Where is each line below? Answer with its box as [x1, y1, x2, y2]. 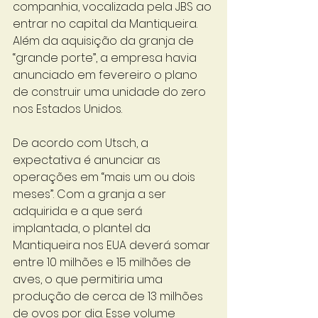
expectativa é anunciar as [13, 152, 163, 168]
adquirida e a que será [13, 203, 146, 219]
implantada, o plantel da [13, 220, 153, 236]
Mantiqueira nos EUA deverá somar [13, 237, 213, 253]
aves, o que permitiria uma [13, 271, 165, 287]
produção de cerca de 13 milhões [13, 288, 206, 305]
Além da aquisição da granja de [13, 33, 197, 49]
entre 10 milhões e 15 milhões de [13, 254, 194, 270]
